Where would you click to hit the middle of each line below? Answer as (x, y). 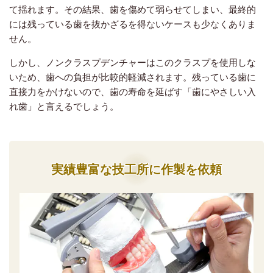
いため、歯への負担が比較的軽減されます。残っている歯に (133, 76)
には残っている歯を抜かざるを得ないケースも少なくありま (133, 23)
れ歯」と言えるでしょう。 (64, 106)
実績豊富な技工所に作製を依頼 (136, 169)
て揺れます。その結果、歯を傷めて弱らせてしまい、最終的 (133, 9)
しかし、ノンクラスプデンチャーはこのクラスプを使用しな (133, 62)
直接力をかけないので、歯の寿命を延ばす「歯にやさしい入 (133, 91)
